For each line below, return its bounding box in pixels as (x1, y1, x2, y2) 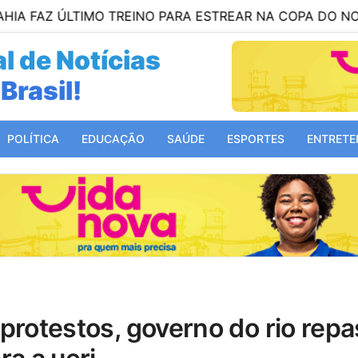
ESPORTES (227, 131, 284, 145)
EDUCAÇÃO (82, 131, 145, 145)
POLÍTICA (7, 131, 59, 145)
